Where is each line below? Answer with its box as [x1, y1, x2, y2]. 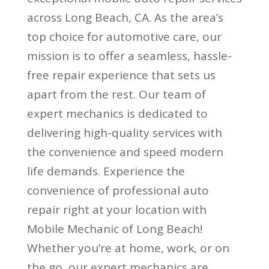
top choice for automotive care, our [26, 28, 222, 44]
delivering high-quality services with [26, 124, 222, 141]
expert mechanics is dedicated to [26, 105, 208, 121]
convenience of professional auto [26, 182, 209, 198]
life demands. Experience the [26, 163, 185, 179]
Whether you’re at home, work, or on [26, 240, 229, 256]
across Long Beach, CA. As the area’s [26, 9, 223, 25]
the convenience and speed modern [26, 144, 223, 160]
